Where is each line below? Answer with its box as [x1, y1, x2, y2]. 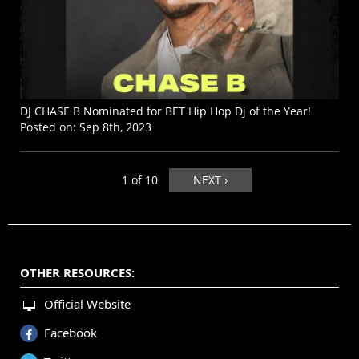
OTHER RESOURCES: [20, 264, 135, 281]
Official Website [44, 296, 131, 313]
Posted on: [20, 119, 79, 135]
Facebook [44, 325, 97, 341]
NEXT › [193, 172, 228, 188]
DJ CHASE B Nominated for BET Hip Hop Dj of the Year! [20, 103, 311, 119]
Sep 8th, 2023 [79, 119, 151, 135]
